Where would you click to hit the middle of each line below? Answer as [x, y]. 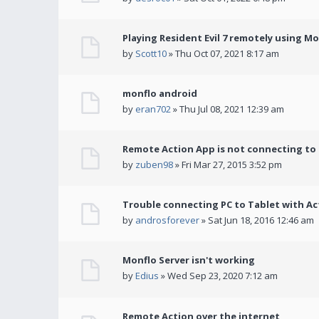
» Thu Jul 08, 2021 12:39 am [228, 109]
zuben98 [154, 165]
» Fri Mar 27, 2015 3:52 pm [228, 165]
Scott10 [151, 54]
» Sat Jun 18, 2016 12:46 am [257, 220]
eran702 [153, 109]
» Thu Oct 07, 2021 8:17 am [223, 54]
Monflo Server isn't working [189, 260]
